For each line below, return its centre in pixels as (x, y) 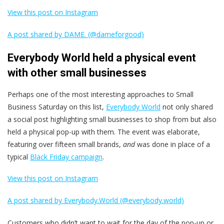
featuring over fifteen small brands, (65, 144)
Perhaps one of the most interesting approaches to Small (100, 94)
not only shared (187, 107)
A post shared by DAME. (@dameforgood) (76, 34)
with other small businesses (77, 73)
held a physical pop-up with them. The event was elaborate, (104, 132)
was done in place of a (173, 144)
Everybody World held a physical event (102, 58)
